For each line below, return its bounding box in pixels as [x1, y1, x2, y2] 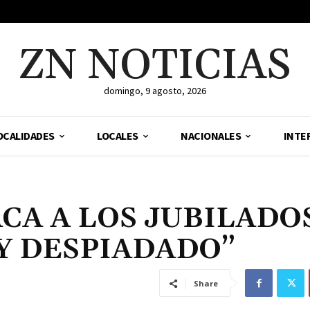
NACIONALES [181, 129, 241, 143]
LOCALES [97, 129, 138, 143]
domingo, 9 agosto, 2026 [103, 84, 206, 98]
